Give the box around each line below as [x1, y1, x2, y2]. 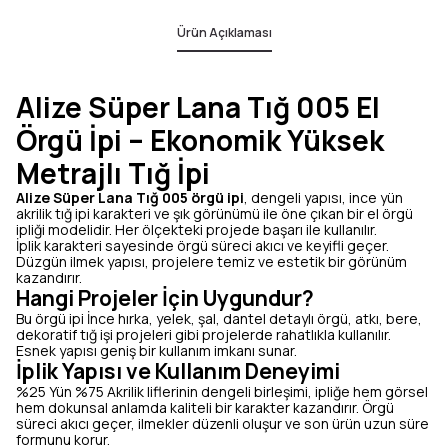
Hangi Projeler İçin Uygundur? [16, 284, 314, 312]
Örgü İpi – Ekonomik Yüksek [16, 121, 384, 159]
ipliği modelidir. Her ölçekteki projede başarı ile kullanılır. [16, 220, 377, 239]
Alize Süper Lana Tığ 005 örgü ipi [16, 188, 244, 207]
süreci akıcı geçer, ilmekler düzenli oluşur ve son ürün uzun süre [16, 414, 429, 433]
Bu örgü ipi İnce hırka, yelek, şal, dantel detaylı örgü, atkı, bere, [16, 309, 422, 328]
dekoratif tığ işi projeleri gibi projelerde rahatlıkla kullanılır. [16, 325, 391, 344]
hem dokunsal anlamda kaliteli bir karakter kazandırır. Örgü [16, 398, 394, 417]
